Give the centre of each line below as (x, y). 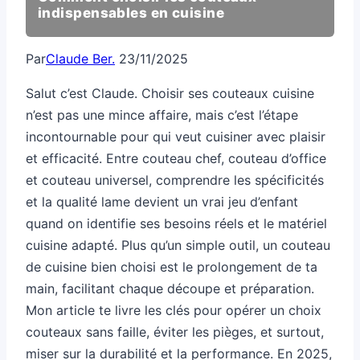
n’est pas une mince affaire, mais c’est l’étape (162, 115)
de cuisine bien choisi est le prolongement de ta (172, 267)
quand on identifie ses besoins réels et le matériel (176, 224)
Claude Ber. (80, 59)
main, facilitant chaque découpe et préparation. (170, 289)
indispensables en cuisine (131, 13)
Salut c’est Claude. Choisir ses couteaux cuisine (170, 94)
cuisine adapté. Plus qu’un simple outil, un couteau (178, 245)
